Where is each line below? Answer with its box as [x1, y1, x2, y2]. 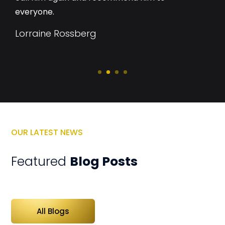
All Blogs [37, 206, 70, 217]
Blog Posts [70, 153, 138, 171]
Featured [11, 153, 70, 171]
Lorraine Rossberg [15, 27, 96, 40]
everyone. [15, 6, 54, 18]
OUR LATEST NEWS [11, 127, 83, 139]
